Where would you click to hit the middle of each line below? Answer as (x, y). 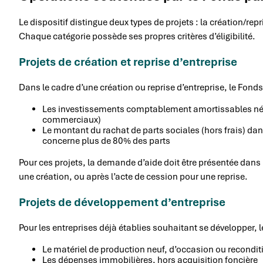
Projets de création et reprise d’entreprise (128, 62)
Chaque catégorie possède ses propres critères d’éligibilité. (137, 37)
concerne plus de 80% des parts (106, 141)
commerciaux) (72, 120)
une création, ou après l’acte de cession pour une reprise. (133, 177)
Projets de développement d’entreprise (122, 203)
